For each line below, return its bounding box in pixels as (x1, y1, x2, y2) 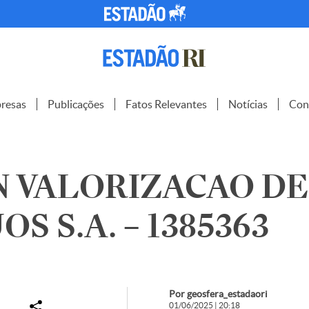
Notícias (228, 98, 268, 110)
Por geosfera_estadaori (168, 288, 268, 299)
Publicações (48, 98, 104, 110)
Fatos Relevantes (126, 98, 207, 110)
